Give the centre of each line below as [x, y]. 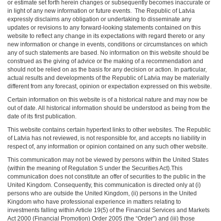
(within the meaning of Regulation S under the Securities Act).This [95, 168]
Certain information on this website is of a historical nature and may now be [108, 100]
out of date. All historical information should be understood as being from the [109, 108]
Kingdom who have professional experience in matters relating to [94, 202]
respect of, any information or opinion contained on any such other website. [108, 147]
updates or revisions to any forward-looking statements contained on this [104, 28]
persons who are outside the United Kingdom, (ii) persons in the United [102, 193]
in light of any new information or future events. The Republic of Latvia [101, 11]
